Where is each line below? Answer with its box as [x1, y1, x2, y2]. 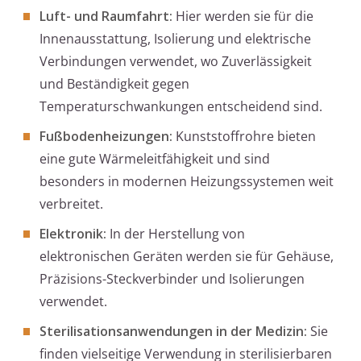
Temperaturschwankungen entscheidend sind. [39, 98, 322, 116]
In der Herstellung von [106, 225, 245, 243]
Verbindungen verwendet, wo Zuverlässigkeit [39, 52, 312, 71]
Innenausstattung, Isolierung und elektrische [39, 30, 311, 48]
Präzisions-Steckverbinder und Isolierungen [39, 270, 305, 288]
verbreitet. [39, 195, 103, 214]
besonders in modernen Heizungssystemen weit [39, 172, 334, 191]
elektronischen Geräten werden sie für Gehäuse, [39, 247, 334, 266]
